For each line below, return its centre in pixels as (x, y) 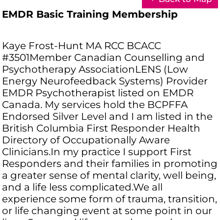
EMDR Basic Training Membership (90, 14)
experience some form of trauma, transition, (110, 199)
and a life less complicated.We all (82, 187)
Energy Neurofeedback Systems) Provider (105, 81)
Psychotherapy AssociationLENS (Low (95, 69)
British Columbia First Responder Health (101, 128)
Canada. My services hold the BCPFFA (95, 105)
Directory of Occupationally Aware (86, 140)
